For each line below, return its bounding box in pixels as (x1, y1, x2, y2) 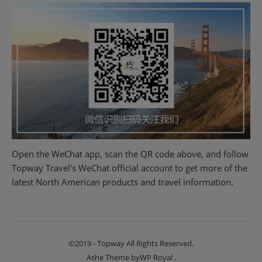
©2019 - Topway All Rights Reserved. (68, 237, 194, 249)
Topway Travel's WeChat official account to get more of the (12, 161, 247, 174)
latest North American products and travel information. (12, 175, 233, 188)
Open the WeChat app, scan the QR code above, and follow (12, 147, 249, 160)
